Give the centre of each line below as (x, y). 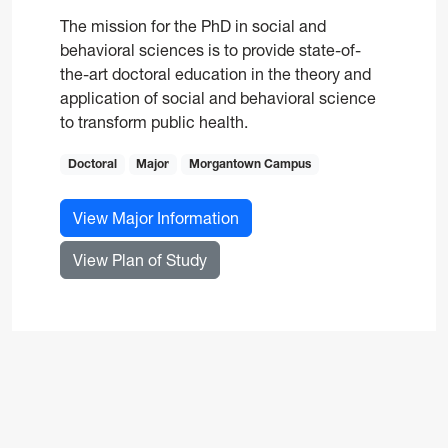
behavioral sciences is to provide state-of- (210, 50)
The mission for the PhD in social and (193, 26)
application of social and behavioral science (218, 98)
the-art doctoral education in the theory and (215, 74)
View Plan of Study (140, 259)
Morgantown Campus (249, 164)
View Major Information (156, 217)
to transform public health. (154, 122)
